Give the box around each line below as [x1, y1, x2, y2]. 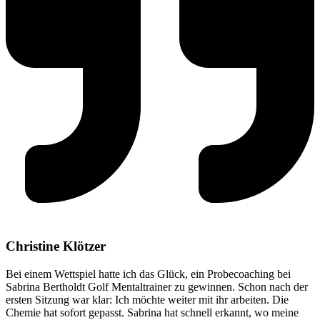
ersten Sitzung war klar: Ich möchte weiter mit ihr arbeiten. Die [6, 293, 289, 306]
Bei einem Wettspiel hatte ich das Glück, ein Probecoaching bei [6, 267, 291, 280]
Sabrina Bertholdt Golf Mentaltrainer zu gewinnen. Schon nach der [6, 280, 308, 293]
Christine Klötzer [6, 239, 106, 254]
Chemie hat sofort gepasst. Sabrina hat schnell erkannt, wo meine [6, 306, 299, 319]
